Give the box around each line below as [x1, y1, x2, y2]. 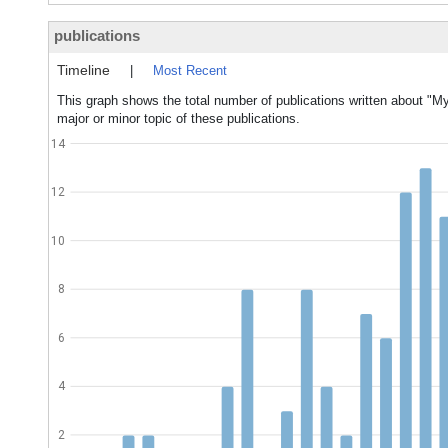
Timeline [57, 62, 110, 78]
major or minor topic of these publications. [57, 111, 300, 126]
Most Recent [153, 63, 227, 78]
